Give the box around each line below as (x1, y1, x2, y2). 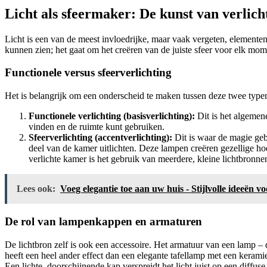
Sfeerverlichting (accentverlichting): (29, 132, 172, 143)
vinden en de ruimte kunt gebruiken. (29, 122, 164, 132)
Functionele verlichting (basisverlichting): (29, 111, 195, 122)
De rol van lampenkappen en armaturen (5, 215, 202, 228)
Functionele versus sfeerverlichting (5, 66, 172, 79)
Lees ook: (17, 184, 55, 194)
